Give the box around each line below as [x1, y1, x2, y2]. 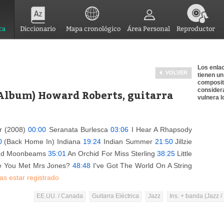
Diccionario [20, 25, 55, 32]
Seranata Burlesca [46, 125, 111, 133]
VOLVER [165, 69, 188, 75]
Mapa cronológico [65, 25, 120, 32]
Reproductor [176, 25, 215, 32]
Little [175, 149, 192, 157]
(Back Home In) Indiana [1, 137, 83, 145]
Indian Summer [100, 137, 155, 145]
